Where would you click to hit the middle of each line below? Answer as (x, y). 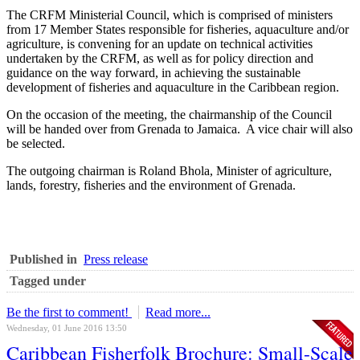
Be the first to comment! (69, 313)
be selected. (36, 144)
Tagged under (48, 281)
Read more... (178, 313)
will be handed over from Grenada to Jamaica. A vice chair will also (180, 129)
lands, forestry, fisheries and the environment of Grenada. (151, 186)
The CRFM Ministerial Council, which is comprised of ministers (170, 15)
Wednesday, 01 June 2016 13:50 (67, 328)
